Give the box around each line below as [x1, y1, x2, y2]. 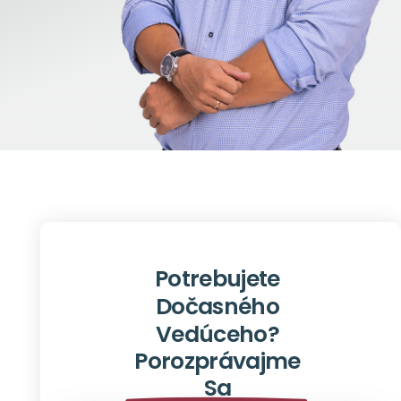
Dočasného [155, 290, 279, 322]
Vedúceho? [155, 318, 279, 350]
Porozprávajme [134, 345, 301, 377]
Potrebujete [155, 262, 280, 294]
